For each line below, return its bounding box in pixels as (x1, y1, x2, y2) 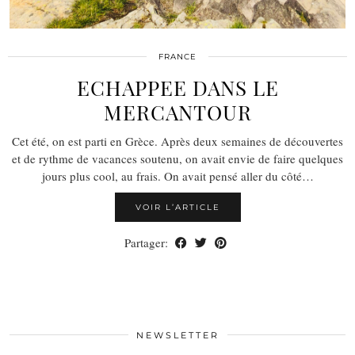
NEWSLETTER (136, 329, 219, 341)
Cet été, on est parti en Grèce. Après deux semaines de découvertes (12, 132, 343, 149)
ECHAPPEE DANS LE (76, 73, 279, 101)
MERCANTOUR (103, 97, 252, 126)
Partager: (124, 234, 171, 250)
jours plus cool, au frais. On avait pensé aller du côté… (41, 167, 314, 184)
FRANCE (158, 51, 197, 62)
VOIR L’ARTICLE (135, 201, 220, 212)
